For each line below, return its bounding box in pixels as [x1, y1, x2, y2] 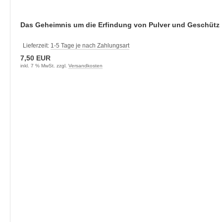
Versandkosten [68, 63, 103, 68]
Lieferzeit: [23, 42, 51, 49]
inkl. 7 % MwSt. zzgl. [20, 63, 68, 68]
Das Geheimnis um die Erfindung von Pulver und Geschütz [20, 21, 220, 29]
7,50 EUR [20, 54, 51, 62]
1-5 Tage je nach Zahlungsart [51, 42, 129, 49]
